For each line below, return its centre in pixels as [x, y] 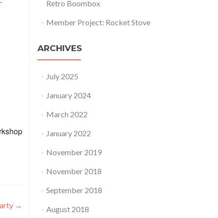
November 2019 [74, 152]
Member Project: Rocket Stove [98, 22]
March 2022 [67, 114]
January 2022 [68, 133]
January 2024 [68, 95]
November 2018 [74, 171]
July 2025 [62, 76]
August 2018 [67, 209]
